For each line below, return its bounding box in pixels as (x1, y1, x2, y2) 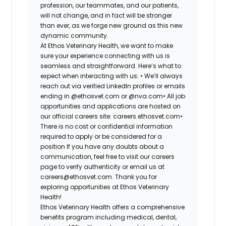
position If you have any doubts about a (40, 142, 164, 151)
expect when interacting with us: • (40, 71, 143, 80)
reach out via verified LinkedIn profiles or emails (40, 81, 186, 90)
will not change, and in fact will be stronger (40, 11, 173, 20)
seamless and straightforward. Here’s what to (40, 61, 182, 70)
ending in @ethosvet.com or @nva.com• (40, 91, 166, 100)
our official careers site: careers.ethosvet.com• (40, 111, 183, 121)
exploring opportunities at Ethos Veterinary (40, 182, 169, 191)
